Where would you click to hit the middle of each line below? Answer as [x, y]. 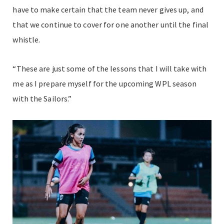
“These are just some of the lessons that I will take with [110, 68]
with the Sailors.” [42, 98]
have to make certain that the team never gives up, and [108, 9]
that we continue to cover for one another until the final [111, 24]
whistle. [27, 39]
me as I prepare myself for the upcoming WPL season [105, 83]
